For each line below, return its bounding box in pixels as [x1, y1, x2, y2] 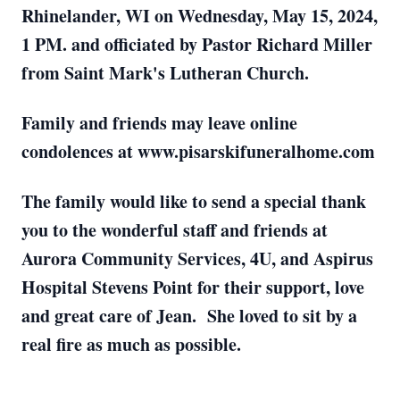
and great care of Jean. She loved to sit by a [21, 303, 357, 329]
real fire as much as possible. [21, 331, 241, 357]
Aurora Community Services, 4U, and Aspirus [21, 246, 373, 271]
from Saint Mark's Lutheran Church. [21, 60, 309, 86]
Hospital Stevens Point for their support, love [21, 274, 364, 300]
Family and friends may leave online [21, 110, 297, 136]
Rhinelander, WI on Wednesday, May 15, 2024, [21, 3, 378, 29]
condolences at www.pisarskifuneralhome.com [21, 138, 375, 164]
